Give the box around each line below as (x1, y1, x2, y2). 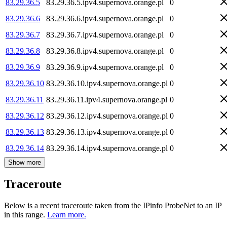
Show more (8, 158, 41, 166)
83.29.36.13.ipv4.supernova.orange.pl (46, 127, 168, 136)
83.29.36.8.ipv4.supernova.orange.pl (46, 46, 164, 55)
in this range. (4, 210, 45, 219)
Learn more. (47, 210, 86, 219)
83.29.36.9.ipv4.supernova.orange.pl (46, 62, 164, 71)
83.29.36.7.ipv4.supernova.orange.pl (46, 30, 164, 39)
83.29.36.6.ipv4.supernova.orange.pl (46, 14, 164, 23)
